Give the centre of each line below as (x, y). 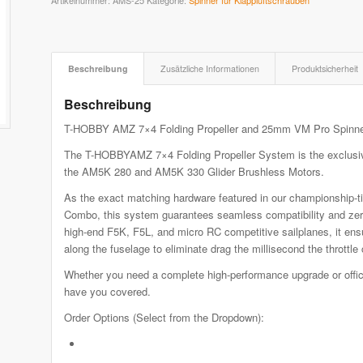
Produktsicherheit (325, 69)
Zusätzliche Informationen (209, 69)
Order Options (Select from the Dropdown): (164, 318)
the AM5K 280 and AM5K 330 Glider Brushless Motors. (194, 172)
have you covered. (107, 292)
